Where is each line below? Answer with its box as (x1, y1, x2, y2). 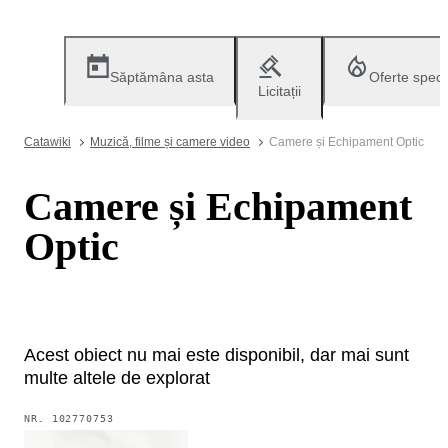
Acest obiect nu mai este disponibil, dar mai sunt (24, 344, 409, 365)
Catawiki (24, 135, 71, 149)
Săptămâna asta (110, 69, 214, 85)
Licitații (258, 83, 301, 99)
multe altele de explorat (24, 367, 210, 388)
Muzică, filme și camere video (90, 135, 250, 149)
